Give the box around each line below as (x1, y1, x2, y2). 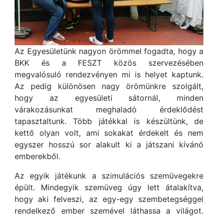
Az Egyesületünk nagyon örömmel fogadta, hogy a (15, 46, 203, 56)
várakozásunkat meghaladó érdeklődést (15, 105, 203, 114)
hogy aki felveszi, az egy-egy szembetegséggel (15, 194, 203, 204)
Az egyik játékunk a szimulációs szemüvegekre (15, 171, 203, 181)
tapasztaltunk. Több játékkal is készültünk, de (15, 116, 203, 126)
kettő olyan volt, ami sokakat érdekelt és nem (15, 128, 203, 138)
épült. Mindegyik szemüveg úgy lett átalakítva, (15, 182, 203, 192)
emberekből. (15, 151, 60, 161)
